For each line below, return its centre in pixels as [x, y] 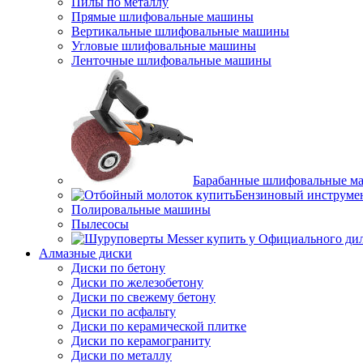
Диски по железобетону [137, 282]
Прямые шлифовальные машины [162, 17]
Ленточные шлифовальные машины [171, 60]
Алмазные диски [85, 253]
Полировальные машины [141, 209]
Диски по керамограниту [141, 341]
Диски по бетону [118, 268]
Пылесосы [100, 224]
